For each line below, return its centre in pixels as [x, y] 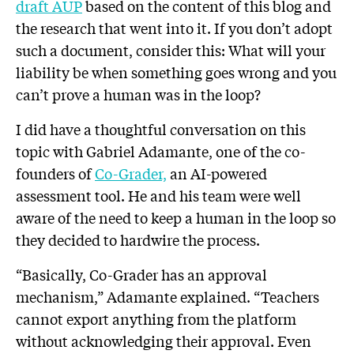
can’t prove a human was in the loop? [138, 94]
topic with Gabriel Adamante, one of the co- [160, 151]
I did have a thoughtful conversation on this [161, 128]
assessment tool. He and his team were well [158, 195]
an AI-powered [217, 173]
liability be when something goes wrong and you [176, 72]
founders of [55, 173]
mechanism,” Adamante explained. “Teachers [168, 296]
